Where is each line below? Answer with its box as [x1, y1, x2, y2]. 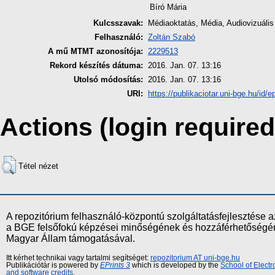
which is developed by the [130, 261, 220, 269]
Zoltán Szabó [148, 33, 195, 42]
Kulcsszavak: [93, 18, 143, 28]
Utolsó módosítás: [74, 75, 143, 85]
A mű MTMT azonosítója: [48, 47, 143, 56]
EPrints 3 [100, 261, 130, 269]
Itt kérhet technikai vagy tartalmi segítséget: [6, 254, 150, 261]
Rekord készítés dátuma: [50, 61, 143, 71]
